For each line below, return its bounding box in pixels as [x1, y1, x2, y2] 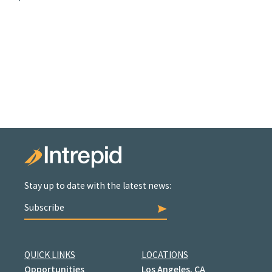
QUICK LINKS [24, 248, 75, 260]
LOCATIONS [141, 248, 188, 260]
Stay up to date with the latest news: [24, 179, 171, 191]
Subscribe [24, 201, 64, 213]
